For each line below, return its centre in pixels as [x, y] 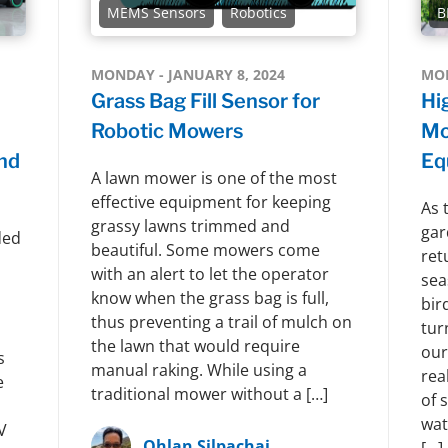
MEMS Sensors [156, 12]
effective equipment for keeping [210, 201]
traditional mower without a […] [209, 393]
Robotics [258, 12]
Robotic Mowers [166, 130]
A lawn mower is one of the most [213, 177]
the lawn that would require [195, 345]
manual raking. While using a [198, 369]
